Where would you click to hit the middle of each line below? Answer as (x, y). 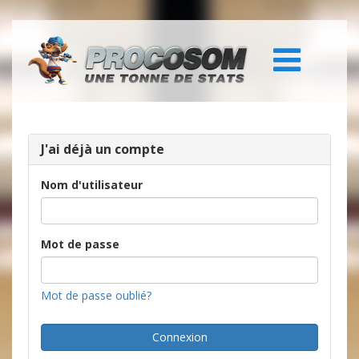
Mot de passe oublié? (96, 296)
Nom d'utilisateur (92, 185)
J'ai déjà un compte (103, 149)
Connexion (179, 337)
